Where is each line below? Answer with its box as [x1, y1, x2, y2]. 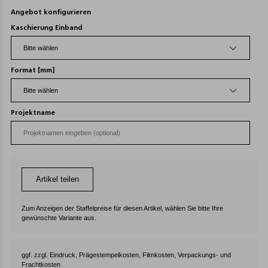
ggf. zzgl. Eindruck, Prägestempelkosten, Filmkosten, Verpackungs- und [22, 251, 231, 258]
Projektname [11, 109, 55, 117]
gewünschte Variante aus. [22, 214, 96, 221]
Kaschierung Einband [11, 25, 83, 32]
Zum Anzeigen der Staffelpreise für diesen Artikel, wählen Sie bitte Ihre [22, 205, 223, 212]
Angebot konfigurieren [11, 9, 91, 16]
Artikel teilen [36, 175, 79, 184]
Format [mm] [11, 67, 55, 74]
